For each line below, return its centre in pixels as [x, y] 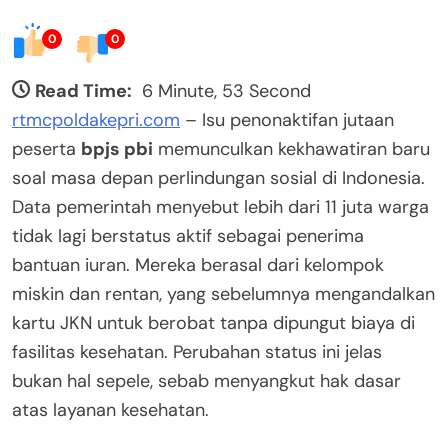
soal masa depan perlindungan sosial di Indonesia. [218, 177]
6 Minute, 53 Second [226, 90]
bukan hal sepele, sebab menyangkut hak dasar [206, 380]
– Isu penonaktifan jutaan [287, 119]
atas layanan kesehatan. [110, 409]
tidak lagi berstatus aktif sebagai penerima [188, 235]
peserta [46, 148]
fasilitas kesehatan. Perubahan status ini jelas [197, 351]
